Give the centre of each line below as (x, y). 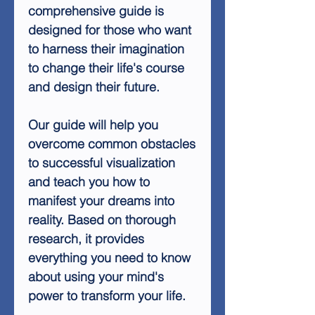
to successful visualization (102, 163)
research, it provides (86, 239)
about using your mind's (96, 277)
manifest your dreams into (101, 201)
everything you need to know (109, 258)
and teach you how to (89, 182)
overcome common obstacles (112, 144)
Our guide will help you (93, 125)
